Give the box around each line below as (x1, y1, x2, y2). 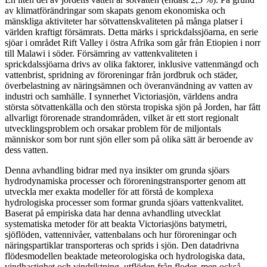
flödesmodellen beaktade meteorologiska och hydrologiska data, (5, 250, 245, 261)
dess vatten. (5, 144, 48, 155)
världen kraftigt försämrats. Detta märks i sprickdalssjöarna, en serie (5, 26, 258, 37)
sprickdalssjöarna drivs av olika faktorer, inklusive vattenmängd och (5, 58, 259, 69)
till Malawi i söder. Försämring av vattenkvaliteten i (5, 48, 197, 58)
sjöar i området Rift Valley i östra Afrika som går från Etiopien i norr (5, 37, 260, 48)
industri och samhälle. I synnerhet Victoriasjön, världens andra (5, 91, 238, 101)
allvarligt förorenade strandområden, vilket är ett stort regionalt (5, 112, 238, 123)
